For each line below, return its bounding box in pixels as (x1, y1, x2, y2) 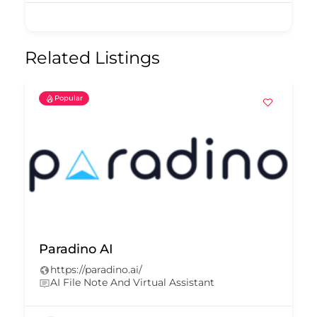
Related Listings (25, 47, 160, 69)
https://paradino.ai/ (50, 263, 142, 277)
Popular (54, 93, 83, 103)
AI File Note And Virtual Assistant (50, 276, 214, 289)
